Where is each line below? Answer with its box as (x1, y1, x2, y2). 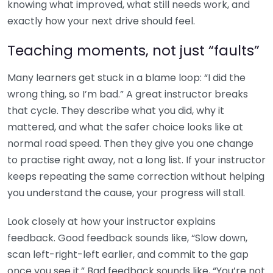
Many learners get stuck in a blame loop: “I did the (7, 71, 246, 85)
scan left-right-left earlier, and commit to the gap (7, 247, 249, 262)
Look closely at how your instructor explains (7, 214, 216, 229)
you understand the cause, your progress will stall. (7, 186, 245, 200)
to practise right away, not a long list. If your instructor (7, 153, 266, 168)
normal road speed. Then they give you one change (7, 136, 253, 151)
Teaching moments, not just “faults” (7, 40, 260, 61)
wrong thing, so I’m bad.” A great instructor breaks (7, 87, 248, 102)
